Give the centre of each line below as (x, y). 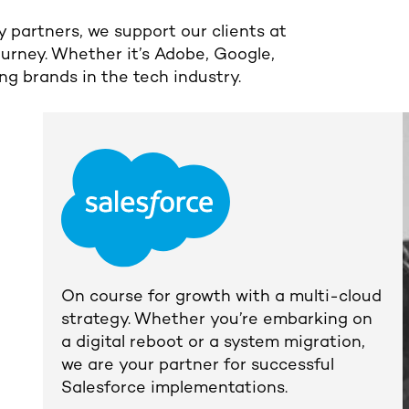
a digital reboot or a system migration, (213, 342)
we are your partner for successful (197, 365)
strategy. (97, 320)
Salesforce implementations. (174, 388)
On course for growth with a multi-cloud (221, 297)
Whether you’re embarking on (253, 320)
